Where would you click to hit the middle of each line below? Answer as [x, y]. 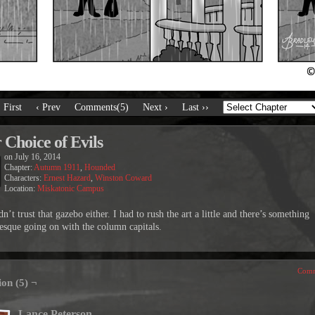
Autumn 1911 [57, 167]
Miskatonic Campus [71, 188]
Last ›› [195, 107]
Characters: [24, 178]
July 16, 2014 [38, 157]
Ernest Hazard [67, 178]
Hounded [100, 167]
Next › [155, 107]
